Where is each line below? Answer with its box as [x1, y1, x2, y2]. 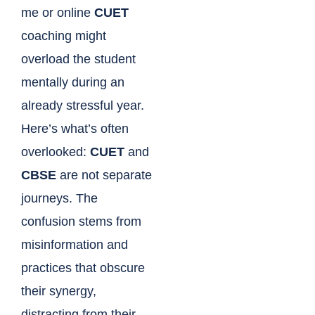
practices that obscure [21, 261, 145, 276]
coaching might [21, 29, 106, 44]
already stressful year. [21, 98, 144, 113]
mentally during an [21, 75, 124, 90]
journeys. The [21, 191, 98, 206]
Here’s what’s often [21, 122, 129, 136]
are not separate [56, 168, 152, 183]
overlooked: [21, 145, 90, 160]
